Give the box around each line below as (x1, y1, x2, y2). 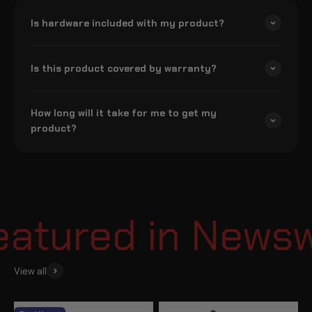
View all (14, 265, 47, 278)
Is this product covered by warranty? (31, 62, 217, 75)
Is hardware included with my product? (31, 17, 224, 30)
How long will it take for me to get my (31, 107, 217, 120)
